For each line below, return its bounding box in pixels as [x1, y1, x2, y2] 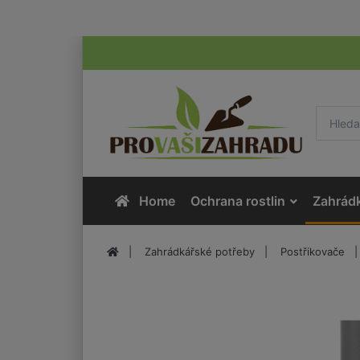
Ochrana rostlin [190, 192, 285, 209]
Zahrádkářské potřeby [145, 244, 255, 258]
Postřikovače [280, 244, 345, 258]
